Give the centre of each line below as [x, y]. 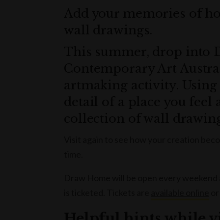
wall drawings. [108, 30]
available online [180, 193]
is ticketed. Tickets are [107, 193]
